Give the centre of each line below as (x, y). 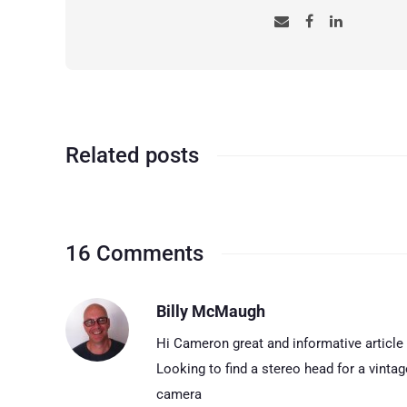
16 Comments (134, 253)
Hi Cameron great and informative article (280, 343)
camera (179, 394)
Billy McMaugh (211, 311)
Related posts (132, 155)
